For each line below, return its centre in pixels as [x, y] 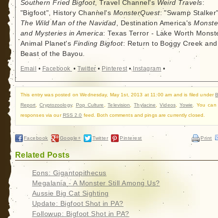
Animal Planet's [47, 44]
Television [119, 105]
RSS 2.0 [72, 115]
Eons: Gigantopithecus [69, 173]
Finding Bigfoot [98, 44]
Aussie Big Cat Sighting [70, 193]
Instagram [147, 69]
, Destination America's [155, 23]
